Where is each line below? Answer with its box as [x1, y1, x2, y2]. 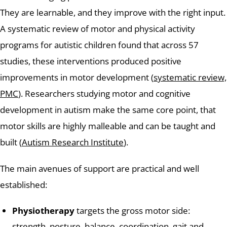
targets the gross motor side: [74, 204, 190, 216]
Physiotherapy [12, 204, 74, 216]
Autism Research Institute [22, 136, 124, 148]
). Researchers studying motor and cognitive [18, 88, 191, 100]
